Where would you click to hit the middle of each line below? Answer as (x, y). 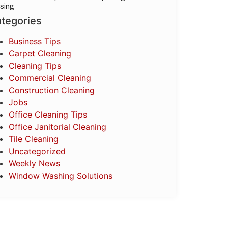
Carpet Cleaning (40, 53)
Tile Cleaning (34, 139)
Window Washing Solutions (61, 176)
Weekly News (34, 163)
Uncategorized (37, 151)
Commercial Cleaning (50, 78)
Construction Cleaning (52, 90)
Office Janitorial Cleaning (58, 127)
